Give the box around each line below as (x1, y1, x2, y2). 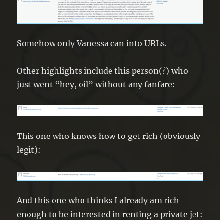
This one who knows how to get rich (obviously (17, 131, 201, 141)
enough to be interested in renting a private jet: (17, 209, 203, 219)
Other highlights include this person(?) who (17, 65, 189, 76)
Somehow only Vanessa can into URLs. (17, 38, 167, 48)
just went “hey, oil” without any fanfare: (17, 79, 176, 89)
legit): (17, 144, 41, 155)
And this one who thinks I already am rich (17, 195, 180, 205)
